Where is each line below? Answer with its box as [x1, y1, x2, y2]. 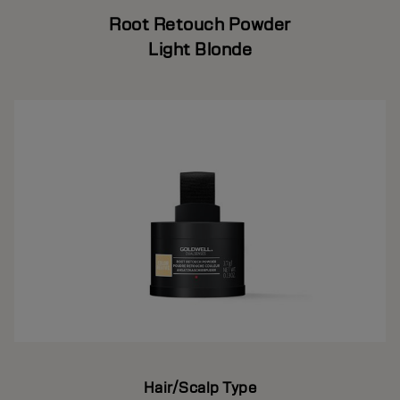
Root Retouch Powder [109, 12, 291, 36]
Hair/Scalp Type [143, 378, 257, 397]
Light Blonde [148, 37, 252, 61]
